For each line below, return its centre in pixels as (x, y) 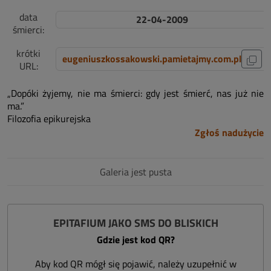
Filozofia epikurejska (49, 119)
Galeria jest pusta (135, 172)
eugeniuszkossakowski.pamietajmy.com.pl (152, 59)
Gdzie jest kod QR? (135, 240)
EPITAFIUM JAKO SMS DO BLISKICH (135, 223)
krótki (28, 53)
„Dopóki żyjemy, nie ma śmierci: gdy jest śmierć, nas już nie (135, 93)
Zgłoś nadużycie (229, 132)
